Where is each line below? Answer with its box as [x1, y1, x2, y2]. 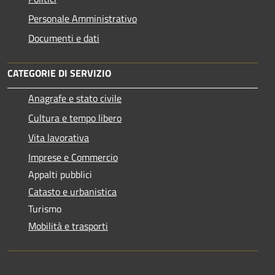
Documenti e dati [28, 30, 99, 45]
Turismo [28, 201, 61, 216]
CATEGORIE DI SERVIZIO [7, 65, 111, 80]
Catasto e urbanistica [28, 184, 117, 199]
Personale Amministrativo [28, 10, 137, 26]
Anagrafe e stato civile [28, 90, 122, 106]
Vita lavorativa [28, 130, 89, 145]
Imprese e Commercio [28, 149, 118, 165]
